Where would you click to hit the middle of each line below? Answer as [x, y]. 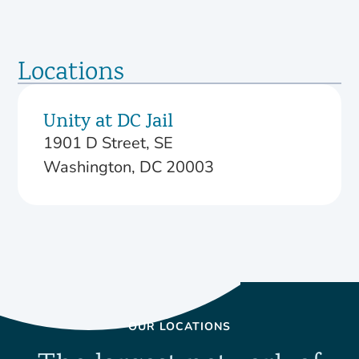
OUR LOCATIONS [179, 327]
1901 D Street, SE [109, 143]
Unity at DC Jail [109, 123]
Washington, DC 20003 [129, 167]
